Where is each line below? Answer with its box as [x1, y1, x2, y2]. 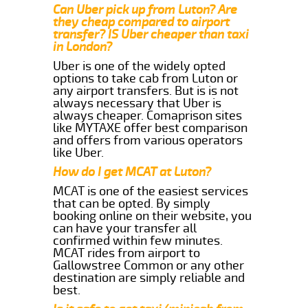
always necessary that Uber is [53, 95, 222, 111]
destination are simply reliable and [53, 269, 245, 285]
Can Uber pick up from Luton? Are [53, 1, 238, 17]
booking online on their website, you [53, 208, 252, 223]
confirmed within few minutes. [53, 232, 223, 248]
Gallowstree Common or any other [53, 257, 245, 273]
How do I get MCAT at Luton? [53, 164, 212, 179]
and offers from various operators [53, 132, 243, 148]
